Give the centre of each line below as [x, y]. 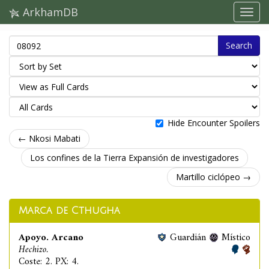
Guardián [188, 238]
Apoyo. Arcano [51, 238]
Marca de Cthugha [69, 211]
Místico [236, 238]
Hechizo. [33, 250]
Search [239, 45]
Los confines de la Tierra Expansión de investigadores [134, 158]
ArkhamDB [49, 12]
